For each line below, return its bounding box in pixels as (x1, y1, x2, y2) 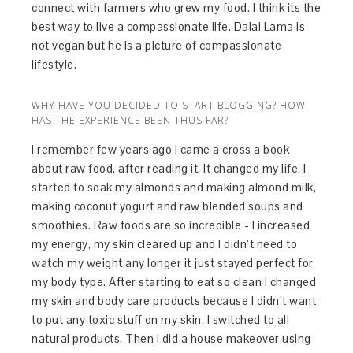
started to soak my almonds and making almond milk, (32, 179, 317, 195)
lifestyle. (32, 56, 77, 72)
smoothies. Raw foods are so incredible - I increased (32, 217, 310, 232)
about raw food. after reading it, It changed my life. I (32, 160, 307, 176)
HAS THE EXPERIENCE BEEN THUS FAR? (32, 113, 229, 127)
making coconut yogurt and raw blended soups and (32, 198, 303, 214)
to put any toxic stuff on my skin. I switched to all (32, 311, 290, 327)
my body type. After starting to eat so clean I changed (32, 273, 317, 289)
